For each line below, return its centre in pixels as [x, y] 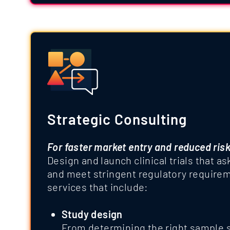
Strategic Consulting [117, 119]
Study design [92, 214]
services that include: [98, 187]
